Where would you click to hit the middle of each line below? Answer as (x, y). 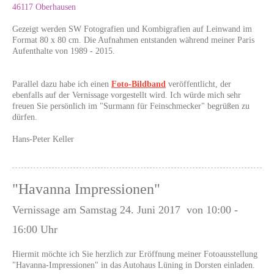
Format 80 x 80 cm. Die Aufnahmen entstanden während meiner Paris (133, 40)
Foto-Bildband (139, 84)
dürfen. (25, 117)
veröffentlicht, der (198, 84)
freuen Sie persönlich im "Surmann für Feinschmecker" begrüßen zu (131, 106)
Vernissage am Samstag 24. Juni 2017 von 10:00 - (125, 210)
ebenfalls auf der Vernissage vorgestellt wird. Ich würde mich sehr (127, 95)
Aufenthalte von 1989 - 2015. (64, 51)
